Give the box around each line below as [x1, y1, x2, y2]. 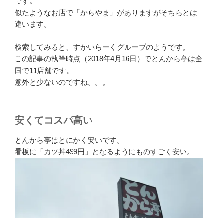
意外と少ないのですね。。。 [15, 77, 109, 86]
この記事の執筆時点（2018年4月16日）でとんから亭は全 [15, 54, 202, 63]
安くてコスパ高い [15, 115, 92, 126]
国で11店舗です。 [15, 66, 73, 74]
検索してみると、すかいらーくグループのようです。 [15, 42, 190, 51]
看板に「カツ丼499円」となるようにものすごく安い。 [15, 147, 194, 156]
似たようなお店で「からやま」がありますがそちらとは [15, 8, 197, 17]
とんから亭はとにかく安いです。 [15, 136, 124, 145]
